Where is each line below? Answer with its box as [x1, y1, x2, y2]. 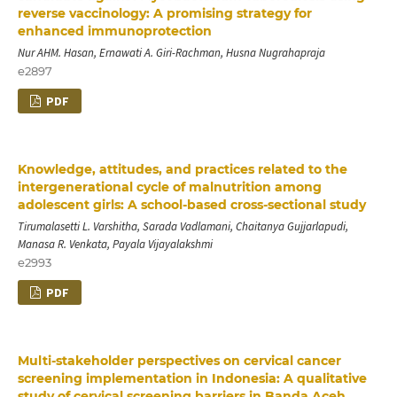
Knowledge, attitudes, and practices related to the [17, 160, 347, 177]
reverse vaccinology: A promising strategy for [17, 4, 312, 21]
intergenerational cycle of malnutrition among [17, 178, 322, 195]
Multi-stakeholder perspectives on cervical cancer [17, 352, 341, 369]
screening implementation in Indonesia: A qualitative [17, 370, 367, 386]
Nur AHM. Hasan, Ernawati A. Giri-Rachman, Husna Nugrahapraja [17, 44, 325, 60]
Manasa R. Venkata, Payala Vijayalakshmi [17, 236, 213, 252]
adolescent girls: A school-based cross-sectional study [17, 196, 366, 213]
